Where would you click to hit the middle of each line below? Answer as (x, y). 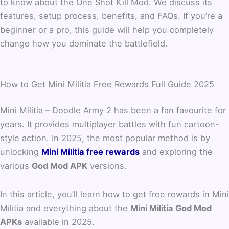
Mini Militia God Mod (171, 208)
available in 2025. (58, 222)
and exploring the (176, 152)
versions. (108, 166)
